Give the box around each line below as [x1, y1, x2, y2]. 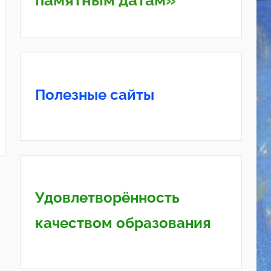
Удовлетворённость [34, 188, 180, 206]
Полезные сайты [34, 85, 154, 103]
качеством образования [34, 214, 211, 232]
